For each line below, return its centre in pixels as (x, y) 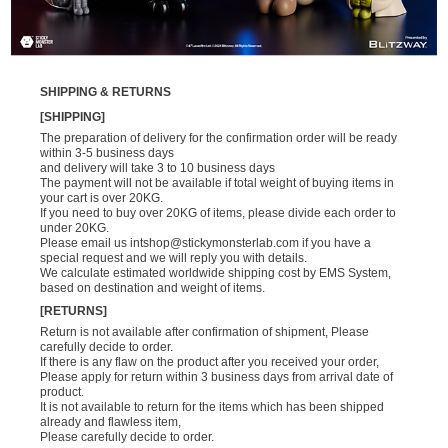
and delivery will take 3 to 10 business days (157, 167)
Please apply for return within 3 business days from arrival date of (216, 376)
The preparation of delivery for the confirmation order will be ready (218, 137)
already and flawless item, (110, 421)
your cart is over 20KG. (101, 197)
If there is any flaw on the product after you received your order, (209, 361)
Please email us (85, 242)
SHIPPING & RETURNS (105, 91)
